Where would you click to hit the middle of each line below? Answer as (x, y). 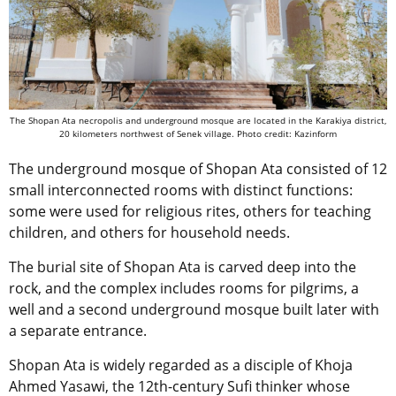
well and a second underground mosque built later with (194, 309)
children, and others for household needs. (149, 232)
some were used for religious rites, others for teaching (190, 211)
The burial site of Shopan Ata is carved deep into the (183, 267)
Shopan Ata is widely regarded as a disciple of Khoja (181, 365)
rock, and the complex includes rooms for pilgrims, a (184, 288)
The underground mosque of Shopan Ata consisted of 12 (198, 168)
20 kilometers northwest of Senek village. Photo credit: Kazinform (198, 133)
